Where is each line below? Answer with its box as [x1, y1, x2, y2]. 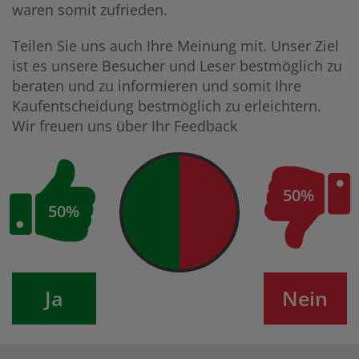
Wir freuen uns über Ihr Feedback [12, 116, 237, 136]
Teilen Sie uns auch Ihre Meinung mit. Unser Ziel [12, 36, 339, 56]
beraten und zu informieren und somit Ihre [12, 76, 301, 96]
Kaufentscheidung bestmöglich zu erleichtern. [12, 96, 321, 116]
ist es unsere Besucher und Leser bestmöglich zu [12, 56, 342, 76]
